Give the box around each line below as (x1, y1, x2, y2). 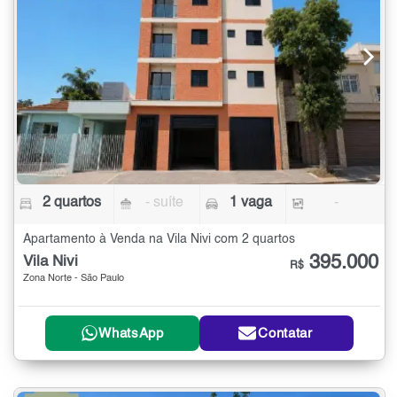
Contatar (258, 326, 313, 340)
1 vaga (229, 196, 272, 211)
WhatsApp (98, 326, 164, 340)
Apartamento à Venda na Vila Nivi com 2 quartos (23, 233, 295, 246)
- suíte (145, 196, 184, 211)
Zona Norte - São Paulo (23, 274, 124, 284)
